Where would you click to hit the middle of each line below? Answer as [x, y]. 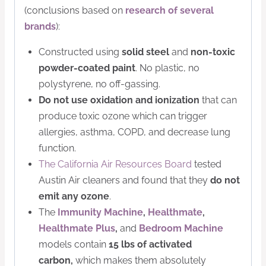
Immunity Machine [100, 213]
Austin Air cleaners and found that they [124, 180]
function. [57, 148]
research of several [170, 11]
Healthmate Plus [77, 229]
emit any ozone [74, 197]
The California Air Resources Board [115, 164]
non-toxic [212, 52]
